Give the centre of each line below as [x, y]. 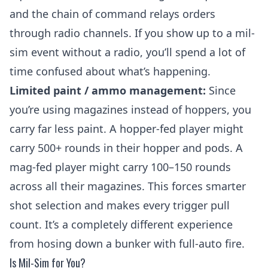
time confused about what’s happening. [110, 71]
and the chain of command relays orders [112, 14]
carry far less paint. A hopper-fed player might [127, 129]
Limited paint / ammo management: [108, 90]
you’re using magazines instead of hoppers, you [130, 109]
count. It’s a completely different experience [121, 224]
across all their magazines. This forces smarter [128, 186]
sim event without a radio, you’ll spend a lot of [127, 52]
